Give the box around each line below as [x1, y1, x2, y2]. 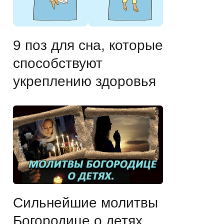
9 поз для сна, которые [13, 37, 163, 53]
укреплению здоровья [13, 73, 156, 89]
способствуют [13, 55, 102, 71]
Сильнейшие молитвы [13, 194, 158, 210]
